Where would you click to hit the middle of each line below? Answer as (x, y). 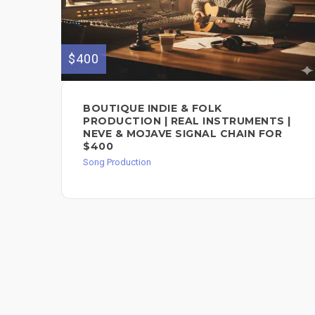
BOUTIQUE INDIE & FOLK (153, 109)
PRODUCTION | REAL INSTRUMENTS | (187, 121)
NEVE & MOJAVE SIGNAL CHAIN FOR (182, 134)
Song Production (117, 162)
